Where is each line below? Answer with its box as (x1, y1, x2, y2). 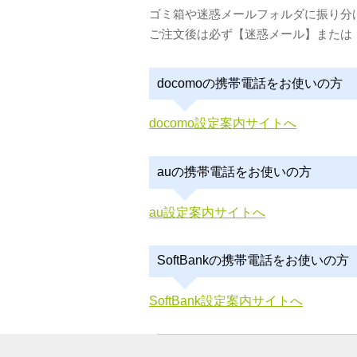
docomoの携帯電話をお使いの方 (156, 76, 343, 90)
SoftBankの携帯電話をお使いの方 (156, 253, 349, 268)
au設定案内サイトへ (149, 205, 265, 219)
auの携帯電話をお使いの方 (156, 164, 312, 178)
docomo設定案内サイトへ (149, 116, 296, 131)
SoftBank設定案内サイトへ (149, 293, 303, 308)
